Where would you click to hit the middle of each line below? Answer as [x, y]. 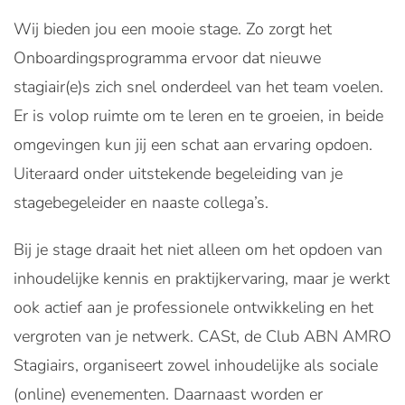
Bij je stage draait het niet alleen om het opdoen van [198, 250]
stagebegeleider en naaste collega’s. [141, 202]
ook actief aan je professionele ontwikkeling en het [193, 307]
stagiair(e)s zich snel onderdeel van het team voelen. [198, 87]
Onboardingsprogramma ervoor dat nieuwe [167, 58]
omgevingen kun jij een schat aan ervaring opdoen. [193, 145]
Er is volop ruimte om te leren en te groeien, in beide [198, 116]
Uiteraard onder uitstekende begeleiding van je [178, 174]
